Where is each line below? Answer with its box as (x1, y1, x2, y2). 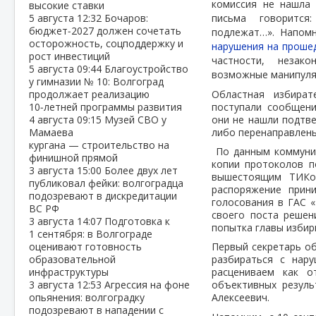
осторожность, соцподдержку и (29, 37, 183, 50)
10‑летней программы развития (29, 100, 182, 114)
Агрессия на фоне (104, 278, 190, 291)
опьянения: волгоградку (29, 291, 145, 304)
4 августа (29, 113, 77, 126)
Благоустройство (104, 62, 188, 75)
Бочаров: (104, 11, 148, 25)
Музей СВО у (104, 113, 166, 126)
